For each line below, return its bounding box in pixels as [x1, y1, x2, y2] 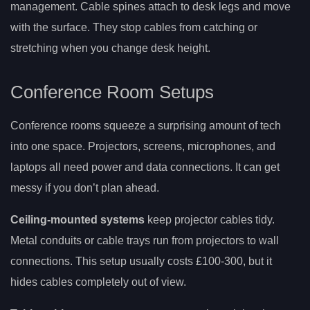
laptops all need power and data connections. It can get [10, 161, 280, 174]
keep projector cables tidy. [145, 214, 275, 226]
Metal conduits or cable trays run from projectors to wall [10, 235, 279, 247]
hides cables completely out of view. [10, 276, 186, 289]
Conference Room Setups [10, 82, 214, 102]
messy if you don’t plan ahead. [10, 182, 159, 194]
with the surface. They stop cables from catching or [10, 21, 257, 34]
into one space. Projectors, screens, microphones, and [10, 140, 275, 153]
